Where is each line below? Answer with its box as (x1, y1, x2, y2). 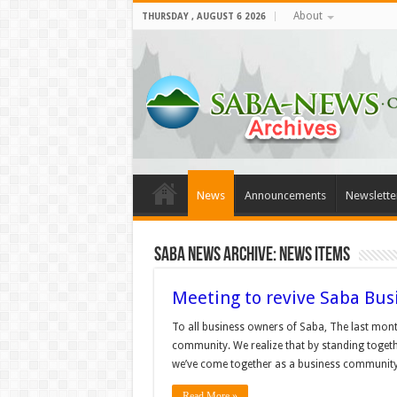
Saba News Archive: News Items (153, 245, 350, 266)
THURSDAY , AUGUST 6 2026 (141, 12, 266, 21)
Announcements (244, 189, 326, 202)
